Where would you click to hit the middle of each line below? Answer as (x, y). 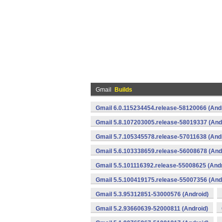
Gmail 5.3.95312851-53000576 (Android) (152, 194)
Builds (123, 90)
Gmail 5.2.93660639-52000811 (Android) (152, 209)
